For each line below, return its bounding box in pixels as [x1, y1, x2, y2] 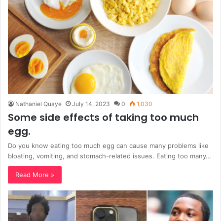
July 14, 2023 [72, 100, 110, 108]
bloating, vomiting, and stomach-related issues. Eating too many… [8, 151, 211, 160]
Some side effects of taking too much [8, 110, 199, 124]
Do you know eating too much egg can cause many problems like [8, 141, 209, 149]
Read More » [15, 170, 54, 179]
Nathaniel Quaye [15, 100, 62, 108]
